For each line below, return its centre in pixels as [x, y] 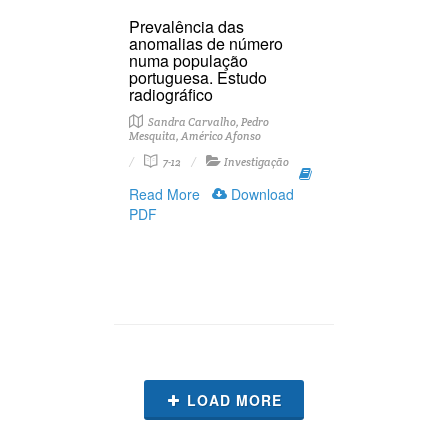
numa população [188, 60]
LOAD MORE [234, 400]
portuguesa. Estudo [198, 77]
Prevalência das [186, 26]
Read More [164, 194]
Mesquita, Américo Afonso [195, 136]
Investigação [256, 162]
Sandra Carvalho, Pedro [207, 122]
